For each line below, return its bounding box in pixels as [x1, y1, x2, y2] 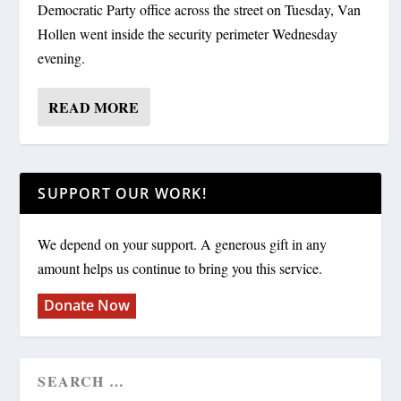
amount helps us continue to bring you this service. [38, 259, 323, 278]
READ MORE [48, 97, 140, 118]
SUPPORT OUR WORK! [38, 183, 207, 204]
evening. [38, 48, 86, 68]
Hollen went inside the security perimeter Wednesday [38, 24, 338, 44]
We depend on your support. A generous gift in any [38, 235, 328, 254]
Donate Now [44, 295, 131, 316]
